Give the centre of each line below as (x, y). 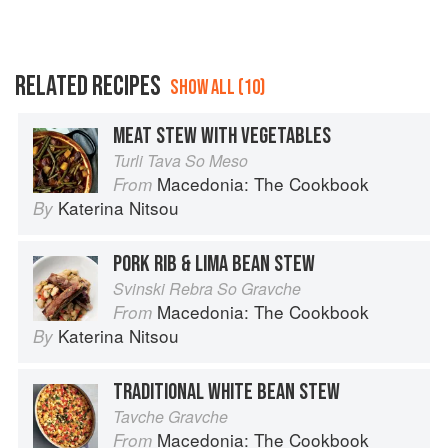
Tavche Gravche (170, 417)
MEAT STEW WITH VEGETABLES (222, 136)
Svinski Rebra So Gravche (207, 289)
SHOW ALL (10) (217, 88)
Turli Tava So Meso (180, 161)
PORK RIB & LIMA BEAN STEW (214, 264)
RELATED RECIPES (88, 87)
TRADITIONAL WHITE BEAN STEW (226, 392)
